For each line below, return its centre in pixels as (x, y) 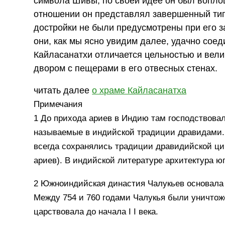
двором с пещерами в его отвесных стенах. (126, 68)
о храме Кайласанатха (139, 91)
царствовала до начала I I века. (96, 211)
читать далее (63, 91)
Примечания (58, 104)
